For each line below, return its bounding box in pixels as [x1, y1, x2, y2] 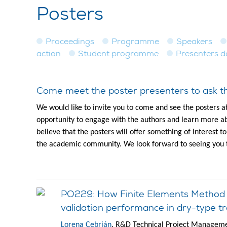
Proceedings [46, 36, 94, 47]
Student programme [78, 48, 159, 59]
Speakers [176, 36, 212, 47]
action [36, 48, 61, 59]
